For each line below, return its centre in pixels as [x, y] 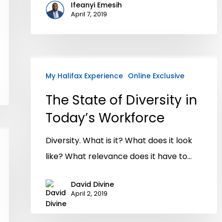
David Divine [92, 184]
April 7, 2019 [89, 14]
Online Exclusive [156, 76]
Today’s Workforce [105, 118]
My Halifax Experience [84, 76]
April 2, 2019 [89, 193]
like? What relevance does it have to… [119, 156]
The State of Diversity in [121, 100]
